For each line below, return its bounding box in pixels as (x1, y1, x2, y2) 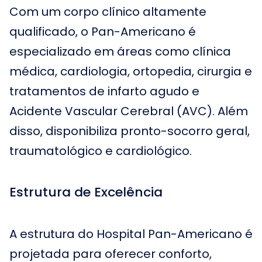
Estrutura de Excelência (9, 183, 163, 201)
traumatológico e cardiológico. (9, 143, 192, 159)
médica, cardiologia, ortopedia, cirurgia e (9, 63, 252, 80)
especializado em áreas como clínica (9, 43, 231, 60)
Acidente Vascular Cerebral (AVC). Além (9, 103, 248, 119)
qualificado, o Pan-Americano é (9, 23, 196, 40)
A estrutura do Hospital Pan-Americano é (9, 226, 253, 242)
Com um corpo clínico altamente (9, 4, 206, 20)
